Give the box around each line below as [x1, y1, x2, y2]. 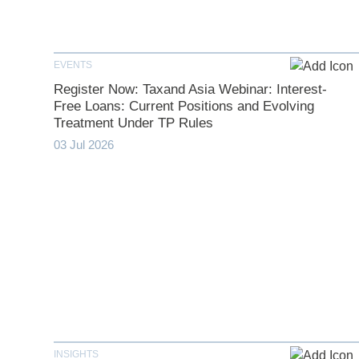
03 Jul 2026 [54, 138, 115, 152]
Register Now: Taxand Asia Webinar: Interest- [54, 82, 328, 98]
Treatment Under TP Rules [54, 115, 214, 131]
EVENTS [54, 59, 93, 71]
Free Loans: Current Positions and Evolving [54, 99, 315, 115]
